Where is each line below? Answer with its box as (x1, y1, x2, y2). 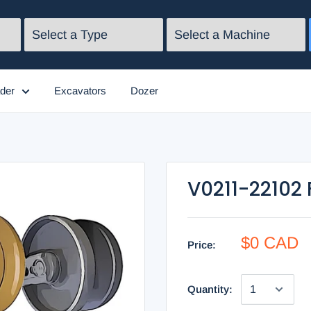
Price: (187, 239, 216, 251)
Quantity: (187, 283, 233, 296)
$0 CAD (241, 233, 299, 253)
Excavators (54, 85, 106, 97)
